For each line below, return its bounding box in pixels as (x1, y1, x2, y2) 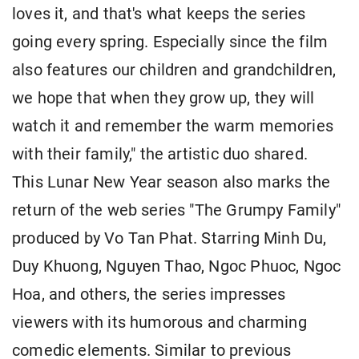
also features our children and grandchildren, (12, 61, 337, 80)
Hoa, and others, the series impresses (12, 285, 286, 305)
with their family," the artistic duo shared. (12, 145, 308, 164)
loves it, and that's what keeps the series (12, 5, 306, 24)
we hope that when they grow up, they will (12, 89, 315, 108)
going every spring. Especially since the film (12, 33, 329, 52)
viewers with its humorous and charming (12, 313, 307, 333)
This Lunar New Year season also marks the (12, 173, 331, 192)
